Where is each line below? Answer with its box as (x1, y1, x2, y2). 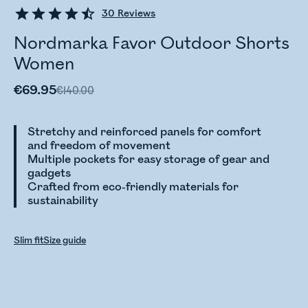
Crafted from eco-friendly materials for (27, 180, 239, 194)
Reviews (115, 8, 155, 19)
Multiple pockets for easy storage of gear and (27, 153, 269, 166)
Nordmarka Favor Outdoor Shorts (14, 33, 289, 54)
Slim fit (14, 235, 43, 246)
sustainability (27, 194, 98, 208)
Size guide (43, 235, 86, 246)
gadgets (27, 166, 71, 180)
